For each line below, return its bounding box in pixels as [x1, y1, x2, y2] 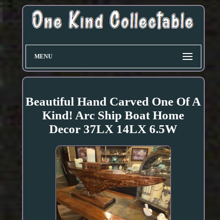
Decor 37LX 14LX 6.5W [49, 122, 178, 136]
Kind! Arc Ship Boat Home [42, 109, 185, 122]
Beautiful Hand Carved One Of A [26, 95, 201, 109]
